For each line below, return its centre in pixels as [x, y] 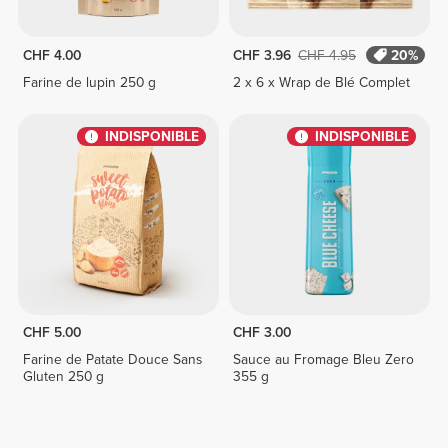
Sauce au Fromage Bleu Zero [324, 360]
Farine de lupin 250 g [89, 82]
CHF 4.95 [327, 55]
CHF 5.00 [51, 333]
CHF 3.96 [262, 55]
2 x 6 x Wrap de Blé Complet [322, 82]
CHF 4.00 [51, 55]
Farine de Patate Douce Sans [112, 360]
